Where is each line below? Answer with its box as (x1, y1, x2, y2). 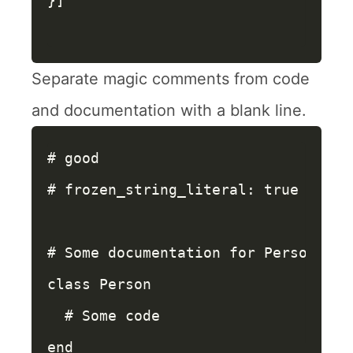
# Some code (65, 307, 160, 324)
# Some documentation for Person (47, 244, 316, 261)
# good (47, 150, 99, 166)
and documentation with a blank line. (32, 101, 307, 120)
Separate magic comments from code (32, 69, 310, 88)
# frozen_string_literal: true (47, 181, 299, 198)
